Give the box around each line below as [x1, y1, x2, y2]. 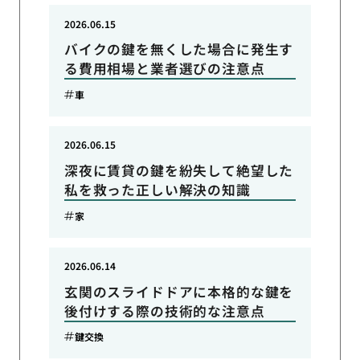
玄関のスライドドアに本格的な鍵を [63, 281, 294, 301]
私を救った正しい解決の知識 [63, 180, 251, 200]
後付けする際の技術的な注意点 [63, 301, 265, 321]
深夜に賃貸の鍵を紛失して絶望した [63, 161, 294, 181]
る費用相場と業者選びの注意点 [63, 59, 265, 79]
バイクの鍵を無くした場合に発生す [63, 39, 294, 59]
